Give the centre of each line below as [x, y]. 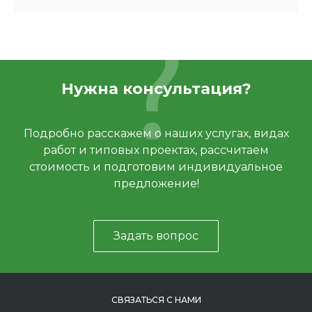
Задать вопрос [156, 236]
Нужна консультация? [156, 89]
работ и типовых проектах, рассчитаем [156, 150]
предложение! [156, 184]
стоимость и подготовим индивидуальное [156, 167]
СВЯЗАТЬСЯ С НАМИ [156, 300]
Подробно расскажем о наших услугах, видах [156, 133]
